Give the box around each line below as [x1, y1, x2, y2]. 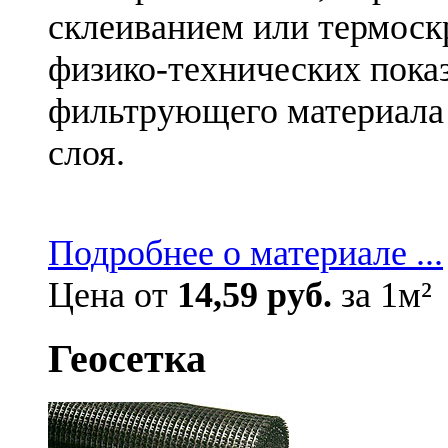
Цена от [48, 274, 177, 315]
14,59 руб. [177, 274, 332, 315]
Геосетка [48, 336, 206, 381]
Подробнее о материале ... [48, 232, 443, 273]
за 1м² [332, 274, 432, 315]
